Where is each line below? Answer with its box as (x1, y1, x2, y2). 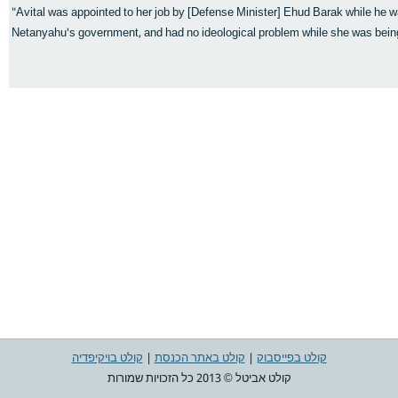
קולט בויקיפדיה (71, 348, 143, 369)
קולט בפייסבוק (256, 348, 327, 369)
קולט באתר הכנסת (154, 348, 245, 369)
